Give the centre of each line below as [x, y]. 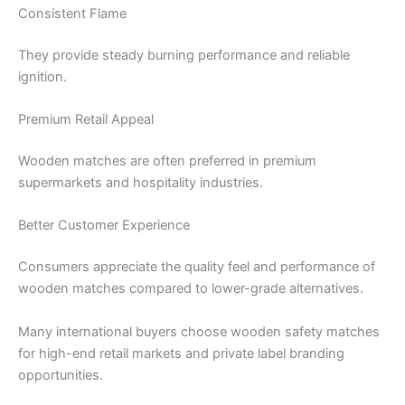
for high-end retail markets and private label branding [181, 353]
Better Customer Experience [104, 226]
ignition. [42, 76]
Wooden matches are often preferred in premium [167, 161]
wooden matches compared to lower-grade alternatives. [191, 289]
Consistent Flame [72, 14]
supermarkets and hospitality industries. [141, 183]
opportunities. [61, 375]
